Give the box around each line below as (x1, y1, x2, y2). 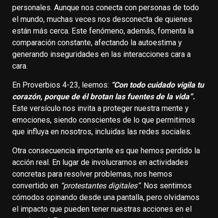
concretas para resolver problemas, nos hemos (12, 169, 172, 179)
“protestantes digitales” (60, 181, 140, 190)
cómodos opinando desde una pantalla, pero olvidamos (12, 192, 200, 202)
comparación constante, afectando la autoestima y (12, 37, 182, 47)
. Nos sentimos (140, 181, 192, 190)
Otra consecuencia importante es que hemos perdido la (12, 145, 200, 155)
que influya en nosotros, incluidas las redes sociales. (12, 127, 192, 136)
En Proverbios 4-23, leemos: (12, 80, 111, 90)
